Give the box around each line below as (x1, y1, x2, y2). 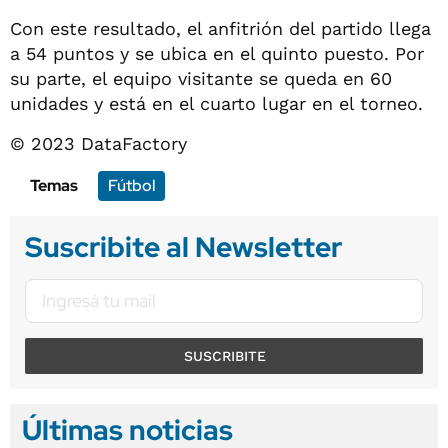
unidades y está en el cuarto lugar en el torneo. (10, 92, 423, 114)
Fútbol (108, 174, 155, 196)
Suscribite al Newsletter (25, 227, 342, 266)
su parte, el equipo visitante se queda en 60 (10, 67, 392, 89)
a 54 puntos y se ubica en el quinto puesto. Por (10, 42, 424, 64)
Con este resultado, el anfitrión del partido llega (10, 17, 431, 39)
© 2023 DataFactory (10, 132, 187, 154)
